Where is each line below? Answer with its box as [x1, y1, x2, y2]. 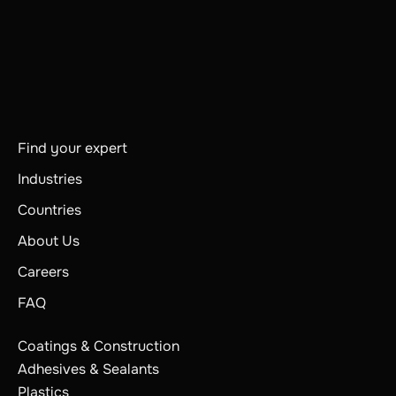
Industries [18, 170, 82, 189]
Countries [18, 201, 81, 220]
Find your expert [18, 139, 127, 158]
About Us [18, 232, 80, 251]
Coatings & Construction [18, 337, 179, 356]
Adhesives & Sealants [18, 360, 159, 379]
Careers [18, 263, 69, 282]
